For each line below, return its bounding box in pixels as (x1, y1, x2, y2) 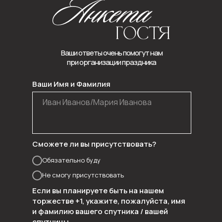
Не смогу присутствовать (42, 170, 124, 180)
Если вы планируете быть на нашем (32, 185, 164, 196)
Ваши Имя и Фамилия (32, 79, 111, 89)
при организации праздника (67, 57, 156, 67)
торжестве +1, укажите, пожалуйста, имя (32, 196, 185, 206)
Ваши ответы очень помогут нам (60, 48, 163, 58)
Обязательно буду (42, 156, 101, 165)
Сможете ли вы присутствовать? (32, 139, 156, 149)
